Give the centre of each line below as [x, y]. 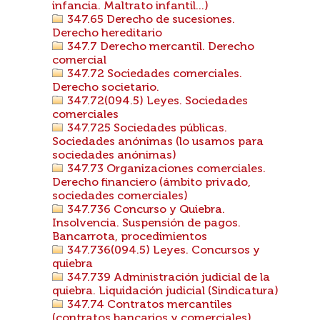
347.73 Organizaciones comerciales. [165, 169]
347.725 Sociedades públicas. [146, 129]
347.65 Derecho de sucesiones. [150, 20]
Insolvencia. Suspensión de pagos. [146, 224]
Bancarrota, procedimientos [130, 237]
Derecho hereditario [107, 34]
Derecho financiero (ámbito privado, [151, 183]
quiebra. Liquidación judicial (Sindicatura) [165, 291]
